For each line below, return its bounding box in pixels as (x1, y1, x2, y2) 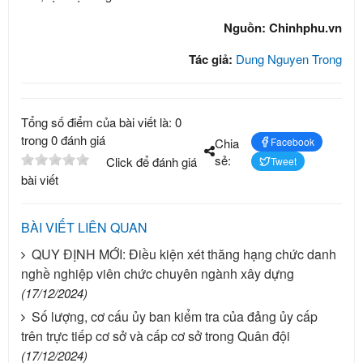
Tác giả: (189, 50, 236, 68)
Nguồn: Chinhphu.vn (224, 19, 342, 36)
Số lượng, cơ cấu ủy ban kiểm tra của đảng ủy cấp (32, 307, 318, 326)
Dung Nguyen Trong (236, 50, 342, 67)
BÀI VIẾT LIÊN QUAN (21, 218, 147, 237)
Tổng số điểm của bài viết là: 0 (21, 113, 181, 130)
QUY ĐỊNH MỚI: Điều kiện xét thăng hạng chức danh (32, 245, 336, 263)
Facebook (271, 134, 315, 148)
